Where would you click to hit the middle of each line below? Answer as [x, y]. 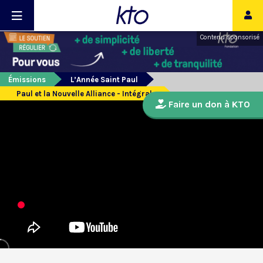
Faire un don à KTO [208, 104]
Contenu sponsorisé [230, 37]
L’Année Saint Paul [104, 80]
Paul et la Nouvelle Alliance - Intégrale [86, 94]
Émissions [27, 80]
